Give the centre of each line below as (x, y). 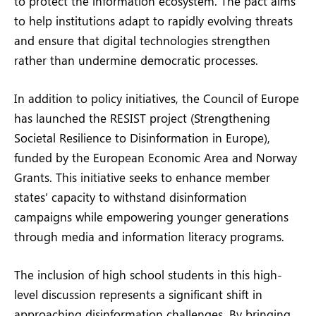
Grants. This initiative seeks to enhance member (142, 177)
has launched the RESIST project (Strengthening (142, 117)
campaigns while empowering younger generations (151, 216)
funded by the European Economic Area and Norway (156, 157)
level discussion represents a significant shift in (138, 294)
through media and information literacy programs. (149, 236)
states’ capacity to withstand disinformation (130, 196)
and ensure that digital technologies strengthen (142, 40)
